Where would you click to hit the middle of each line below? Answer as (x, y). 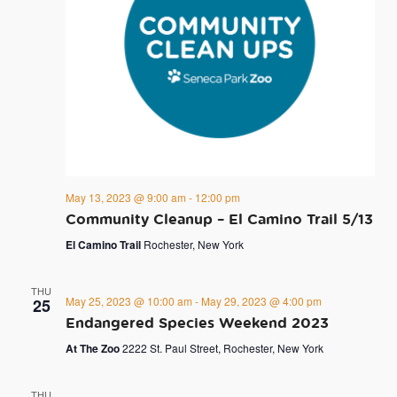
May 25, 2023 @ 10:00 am (128, 301)
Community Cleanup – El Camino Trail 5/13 (219, 219)
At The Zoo (93, 349)
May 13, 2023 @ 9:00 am (125, 198)
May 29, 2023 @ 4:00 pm (261, 301)
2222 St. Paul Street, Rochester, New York (222, 348)
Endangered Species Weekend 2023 (197, 323)
